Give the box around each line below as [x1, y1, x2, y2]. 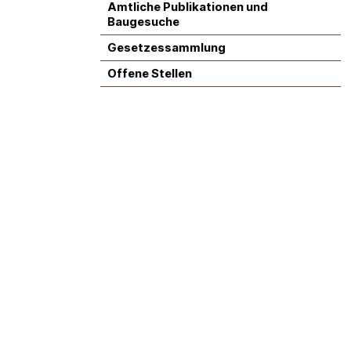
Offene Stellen [107, 67, 192, 81]
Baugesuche [107, 14, 179, 29]
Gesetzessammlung [107, 41, 226, 56]
